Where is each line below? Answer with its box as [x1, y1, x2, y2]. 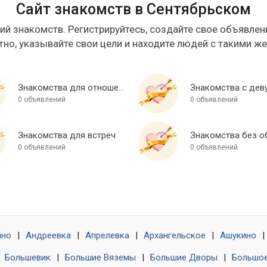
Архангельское [144, 230, 206, 241]
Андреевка [26, 230, 71, 241]
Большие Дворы [150, 252, 218, 263]
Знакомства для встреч [17, 130, 116, 141]
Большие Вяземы [65, 252, 136, 263]
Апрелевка [85, 230, 129, 241]
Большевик [5, 252, 51, 263]
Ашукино [220, 230, 256, 241]
